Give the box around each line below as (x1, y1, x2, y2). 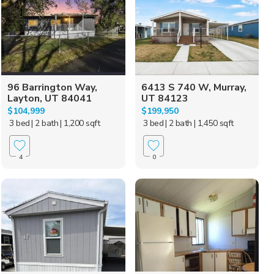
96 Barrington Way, (7, 80, 98, 94)
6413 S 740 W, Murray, (141, 80, 246, 94)
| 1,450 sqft (193, 117, 234, 129)
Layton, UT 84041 (7, 91, 92, 105)
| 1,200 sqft (60, 117, 100, 129)
